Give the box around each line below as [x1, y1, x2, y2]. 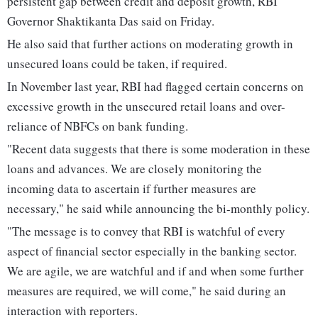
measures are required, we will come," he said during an [7, 283, 286, 300]
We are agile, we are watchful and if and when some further [7, 263, 304, 280]
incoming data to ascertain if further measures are [7, 180, 256, 197]
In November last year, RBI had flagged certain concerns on [7, 78, 304, 95]
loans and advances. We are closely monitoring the [7, 160, 262, 177]
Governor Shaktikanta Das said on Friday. [7, 13, 214, 30]
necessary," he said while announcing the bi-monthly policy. [7, 200, 309, 217]
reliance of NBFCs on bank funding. [7, 118, 188, 135]
